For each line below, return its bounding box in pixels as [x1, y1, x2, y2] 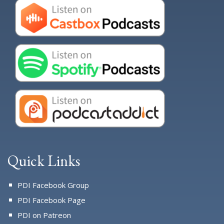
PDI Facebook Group [17, 180, 89, 190]
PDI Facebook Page [17, 195, 85, 205]
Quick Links [7, 151, 80, 170]
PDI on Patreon [17, 210, 71, 220]
